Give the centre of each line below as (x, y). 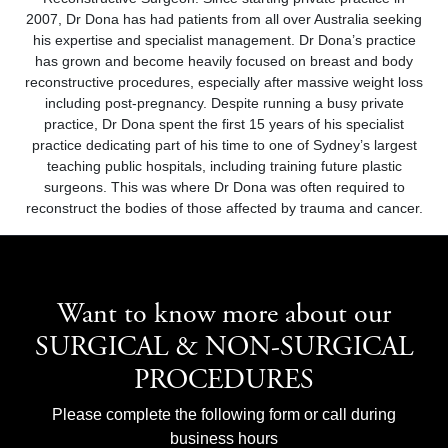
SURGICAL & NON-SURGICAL (224, 349)
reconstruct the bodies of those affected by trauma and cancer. (224, 208)
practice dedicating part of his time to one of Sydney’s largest (224, 145)
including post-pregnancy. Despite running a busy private (224, 103)
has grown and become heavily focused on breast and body (224, 61)
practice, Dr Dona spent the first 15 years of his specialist (224, 124)
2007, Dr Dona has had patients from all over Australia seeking (224, 19)
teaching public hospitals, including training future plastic (224, 166)
